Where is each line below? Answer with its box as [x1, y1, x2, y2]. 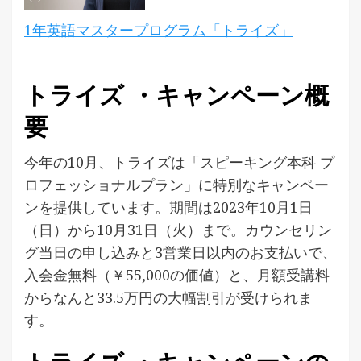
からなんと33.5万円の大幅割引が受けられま [24, 288, 313, 307]
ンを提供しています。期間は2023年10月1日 [24, 197, 313, 217]
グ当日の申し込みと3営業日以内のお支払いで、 [24, 243, 337, 262]
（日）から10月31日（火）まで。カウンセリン [24, 220, 332, 239]
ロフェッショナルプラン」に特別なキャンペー [24, 175, 329, 194]
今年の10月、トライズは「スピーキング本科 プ [24, 152, 334, 172]
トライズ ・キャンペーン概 [24, 78, 329, 113]
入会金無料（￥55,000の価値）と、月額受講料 [24, 265, 330, 284]
